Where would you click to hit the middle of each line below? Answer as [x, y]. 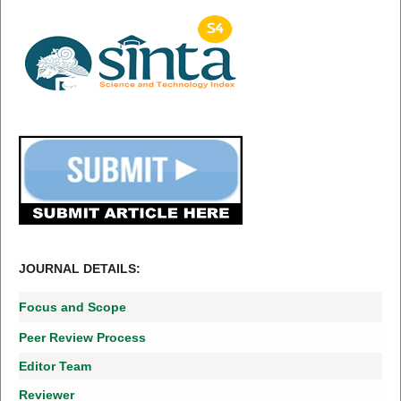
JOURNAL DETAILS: [79, 269]
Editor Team [55, 366]
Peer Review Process [82, 338]
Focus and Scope [72, 307]
